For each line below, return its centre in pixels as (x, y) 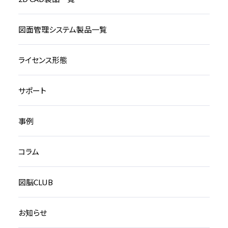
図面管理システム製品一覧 (62, 30)
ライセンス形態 (42, 60)
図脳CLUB (35, 182)
